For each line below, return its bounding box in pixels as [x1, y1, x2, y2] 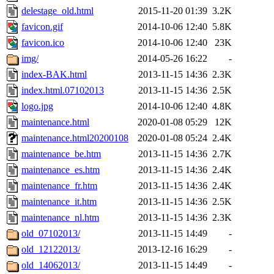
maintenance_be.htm [21, 149, 101, 160]
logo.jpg [21, 101, 53, 112]
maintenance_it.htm [21, 196, 97, 207]
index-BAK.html [21, 69, 87, 80]
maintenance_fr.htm [21, 180, 97, 191]
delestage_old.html [21, 6, 94, 17]
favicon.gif [21, 21, 63, 32]
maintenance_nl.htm [21, 212, 99, 223]
